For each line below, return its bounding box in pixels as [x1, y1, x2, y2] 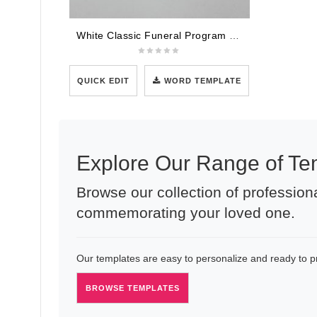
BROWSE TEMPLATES [86, 283, 180, 292]
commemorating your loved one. [76, 204, 295, 221]
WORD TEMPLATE [164, 76, 242, 85]
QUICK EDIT [77, 76, 130, 85]
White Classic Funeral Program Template [229, 29, 239, 41]
